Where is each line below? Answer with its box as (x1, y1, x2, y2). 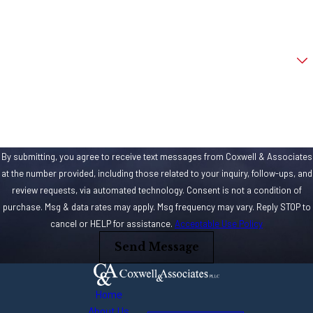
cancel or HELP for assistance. (50, 217, 175, 229)
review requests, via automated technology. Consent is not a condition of (11, 184, 187, 196)
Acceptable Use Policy (175, 217, 263, 229)
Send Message (114, 240, 199, 254)
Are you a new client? (5, 48, 94, 60)
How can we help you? (5, 80, 97, 93)
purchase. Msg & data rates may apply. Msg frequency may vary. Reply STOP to (2, 201, 311, 212)
